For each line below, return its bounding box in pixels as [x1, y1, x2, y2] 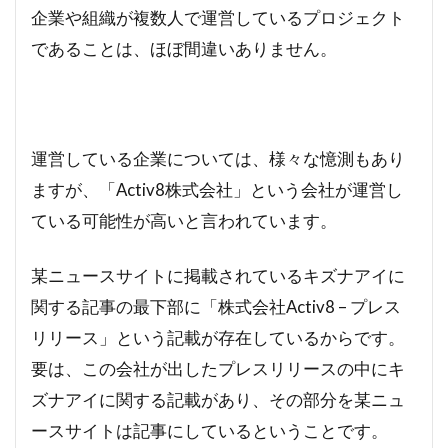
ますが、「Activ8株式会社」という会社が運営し [31, 179, 403, 201]
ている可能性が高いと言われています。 [31, 210, 337, 232]
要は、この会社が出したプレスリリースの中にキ [31, 358, 405, 380]
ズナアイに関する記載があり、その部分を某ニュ [31, 389, 405, 411]
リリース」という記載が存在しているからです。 [31, 327, 405, 349]
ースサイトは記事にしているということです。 [31, 420, 388, 442]
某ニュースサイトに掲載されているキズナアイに [31, 265, 405, 287]
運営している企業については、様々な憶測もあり [31, 148, 405, 170]
